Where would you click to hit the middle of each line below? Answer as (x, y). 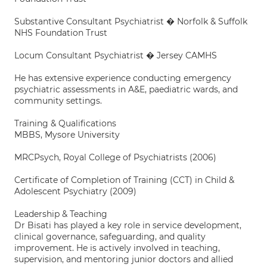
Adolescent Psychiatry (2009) (75, 191)
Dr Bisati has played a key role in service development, (128, 225)
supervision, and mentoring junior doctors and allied (124, 259)
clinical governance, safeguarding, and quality (110, 237)
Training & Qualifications (65, 123)
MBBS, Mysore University (67, 135)
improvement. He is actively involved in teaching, (117, 248)
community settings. (58, 101)
